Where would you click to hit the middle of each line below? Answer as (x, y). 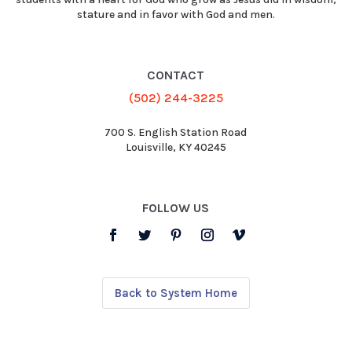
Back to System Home (176, 293)
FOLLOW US (176, 208)
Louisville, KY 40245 (176, 148)
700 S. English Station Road (176, 133)
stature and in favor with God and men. (176, 15)
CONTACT (176, 75)
